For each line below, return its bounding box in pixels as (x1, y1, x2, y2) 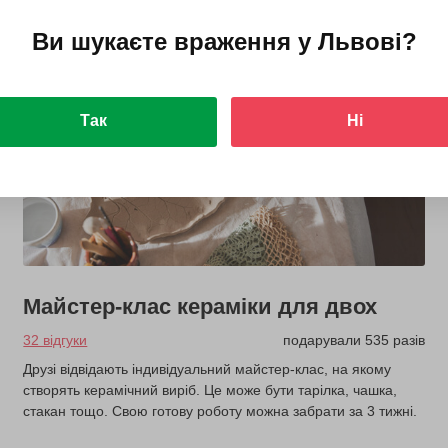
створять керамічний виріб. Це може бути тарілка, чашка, (23, 382, 398, 399)
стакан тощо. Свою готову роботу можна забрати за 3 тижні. (23, 403, 418, 420)
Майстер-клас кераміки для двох (23, 294, 378, 320)
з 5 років (43, 73, 105, 90)
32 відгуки (23, 332, 88, 349)
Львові (317, 28, 402, 55)
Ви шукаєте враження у (31, 28, 318, 55)
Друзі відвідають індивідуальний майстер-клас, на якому (23, 361, 392, 378)
